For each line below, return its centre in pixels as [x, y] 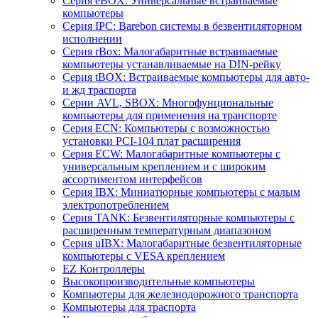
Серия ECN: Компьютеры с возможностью [166, 128]
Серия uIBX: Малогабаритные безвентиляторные [182, 243]
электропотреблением [116, 204]
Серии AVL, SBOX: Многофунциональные [168, 102]
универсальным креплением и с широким [164, 166]
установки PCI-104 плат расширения [152, 141]
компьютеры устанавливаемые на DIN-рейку [172, 64]
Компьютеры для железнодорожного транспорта [180, 294]
